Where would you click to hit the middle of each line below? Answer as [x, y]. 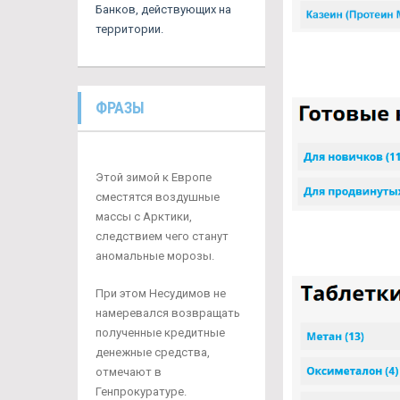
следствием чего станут [162, 237]
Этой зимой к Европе [154, 178]
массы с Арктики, [144, 217]
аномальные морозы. [155, 256]
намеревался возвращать [168, 313]
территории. [129, 29]
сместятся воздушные [158, 197]
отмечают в [129, 372]
